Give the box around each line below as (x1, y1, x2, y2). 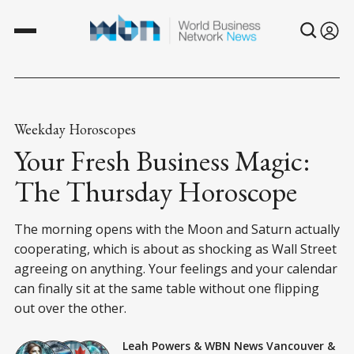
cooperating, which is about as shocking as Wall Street (14, 239, 337, 258)
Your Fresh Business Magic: (14, 141, 310, 179)
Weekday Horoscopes (14, 119, 136, 138)
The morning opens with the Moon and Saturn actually (14, 220, 340, 238)
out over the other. (14, 299, 126, 317)
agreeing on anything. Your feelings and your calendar (14, 259, 337, 277)
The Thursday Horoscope (14, 172, 297, 210)
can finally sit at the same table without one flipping (14, 279, 319, 297)
